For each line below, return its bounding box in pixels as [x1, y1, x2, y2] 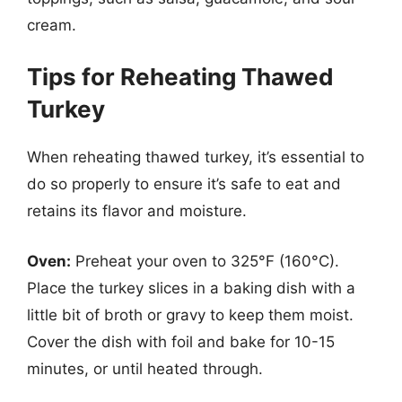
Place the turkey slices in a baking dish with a [27, 278, 355, 297]
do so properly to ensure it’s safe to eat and [27, 175, 341, 193]
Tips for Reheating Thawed [27, 63, 334, 91]
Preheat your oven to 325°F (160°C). [71, 251, 339, 270]
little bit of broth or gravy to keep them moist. [27, 305, 354, 324]
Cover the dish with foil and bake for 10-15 [27, 332, 335, 351]
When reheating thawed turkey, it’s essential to [27, 148, 364, 166]
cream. [27, 15, 76, 34]
